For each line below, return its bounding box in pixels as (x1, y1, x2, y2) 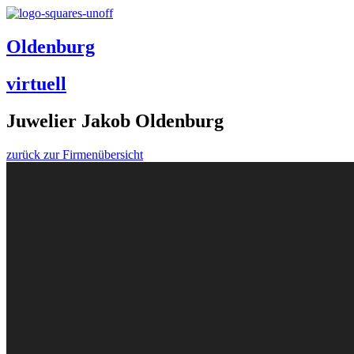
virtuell (6, 73, 66, 94)
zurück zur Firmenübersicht (6, 147, 143, 161)
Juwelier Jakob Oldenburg (6, 110, 224, 131)
